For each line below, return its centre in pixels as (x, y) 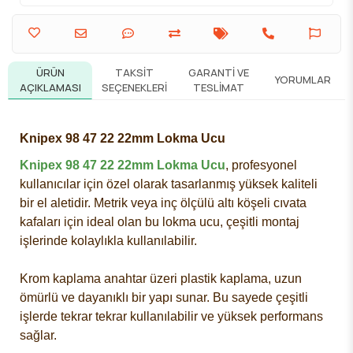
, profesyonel (261, 165)
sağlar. (38, 335)
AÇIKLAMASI (50, 87)
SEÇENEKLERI (134, 87)
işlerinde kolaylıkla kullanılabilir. (108, 240)
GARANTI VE (219, 72)
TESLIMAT (219, 87)
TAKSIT (134, 72)
